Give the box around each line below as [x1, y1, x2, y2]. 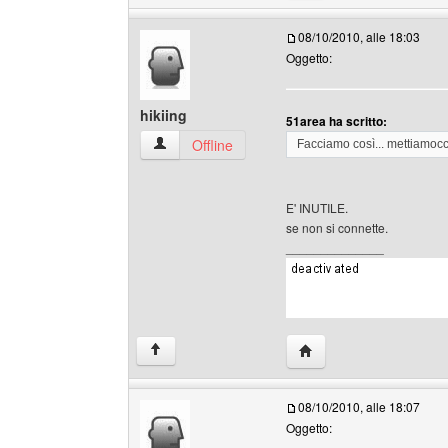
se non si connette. [286, 219, 388, 236]
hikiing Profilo [152, 134, 236, 154]
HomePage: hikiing [298, 339, 417, 359]
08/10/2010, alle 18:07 [298, 398, 420, 415]
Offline [192, 135, 233, 155]
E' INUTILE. [286, 199, 348, 216]
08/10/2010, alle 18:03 [298, 28, 420, 45]
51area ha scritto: [286, 112, 387, 130]
